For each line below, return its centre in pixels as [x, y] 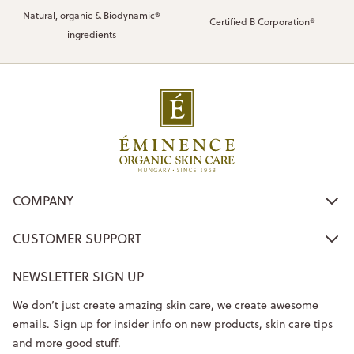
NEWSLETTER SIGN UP [78, 276]
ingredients [91, 34]
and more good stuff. [67, 343]
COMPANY [43, 200]
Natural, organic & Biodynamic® [91, 15]
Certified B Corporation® [263, 21]
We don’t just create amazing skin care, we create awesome [166, 305]
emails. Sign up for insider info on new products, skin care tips [173, 324]
